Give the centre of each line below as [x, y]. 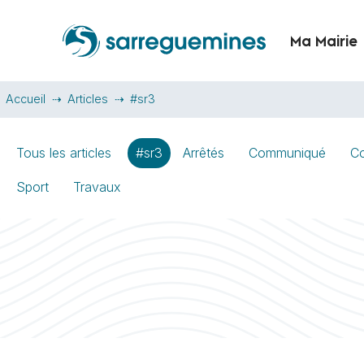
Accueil [26, 99]
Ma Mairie [324, 42]
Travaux [97, 187]
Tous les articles [64, 153]
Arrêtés [204, 153]
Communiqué [287, 153]
